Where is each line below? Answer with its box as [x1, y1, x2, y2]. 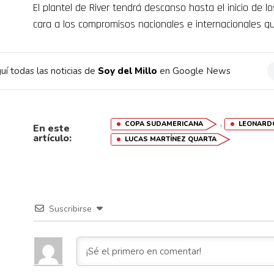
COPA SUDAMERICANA [124, 119, 203, 128]
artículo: [33, 131, 72, 145]
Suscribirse [49, 203, 92, 215]
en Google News [157, 65, 231, 77]
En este [33, 122, 70, 135]
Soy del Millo [98, 65, 157, 77]
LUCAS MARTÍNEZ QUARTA [124, 135, 217, 144]
